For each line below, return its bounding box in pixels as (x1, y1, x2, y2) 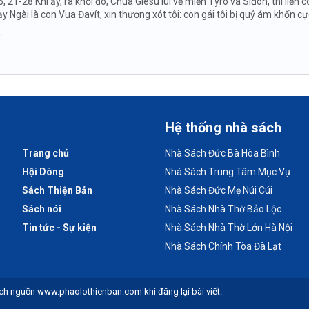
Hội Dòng (22, 166, 65, 177)
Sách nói (22, 203, 62, 215)
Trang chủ (22, 147, 70, 159)
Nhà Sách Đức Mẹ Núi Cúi (165, 184, 272, 196)
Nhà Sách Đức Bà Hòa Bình (165, 147, 280, 159)
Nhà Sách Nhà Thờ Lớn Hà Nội (165, 221, 292, 233)
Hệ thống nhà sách (165, 119, 281, 136)
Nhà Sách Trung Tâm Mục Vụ (165, 166, 290, 177)
